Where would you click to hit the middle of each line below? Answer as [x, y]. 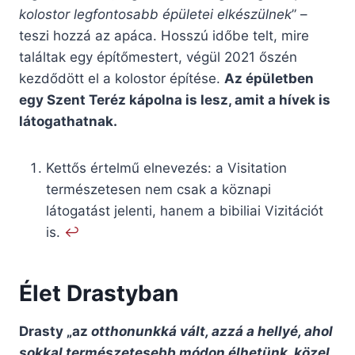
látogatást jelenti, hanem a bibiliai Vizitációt [185, 211]
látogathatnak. [68, 122]
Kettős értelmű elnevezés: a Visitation [166, 168]
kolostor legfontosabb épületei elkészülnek [155, 15]
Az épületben [269, 79]
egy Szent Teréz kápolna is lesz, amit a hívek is [175, 100]
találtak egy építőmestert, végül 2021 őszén [158, 57]
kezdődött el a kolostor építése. [122, 79]
